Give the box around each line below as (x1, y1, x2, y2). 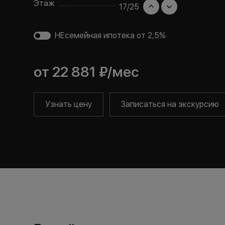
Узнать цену (45, 99, 92, 109)
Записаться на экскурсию (121, 99, 219, 109)
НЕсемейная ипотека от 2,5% (55, 31, 166, 40)
